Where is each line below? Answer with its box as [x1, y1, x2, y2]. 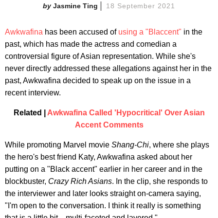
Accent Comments [74, 120, 144, 129]
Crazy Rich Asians [48, 177, 112, 185]
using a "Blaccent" [118, 27, 182, 36]
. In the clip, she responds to [112, 177, 208, 185]
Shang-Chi [111, 140, 149, 149]
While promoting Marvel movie [5, 140, 111, 149]
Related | [13, 108, 47, 117]
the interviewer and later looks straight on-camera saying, [5, 189, 201, 198]
